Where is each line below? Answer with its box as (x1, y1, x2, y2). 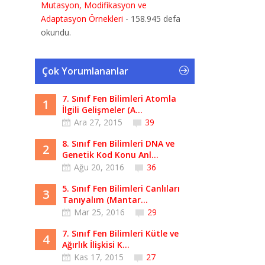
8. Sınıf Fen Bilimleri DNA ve (62, 138, 174, 149)
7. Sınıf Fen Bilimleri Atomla (62, 93, 176, 104)
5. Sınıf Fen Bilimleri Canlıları (62, 183, 180, 194)
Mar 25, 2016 (74, 206, 125, 218)
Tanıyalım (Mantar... (62, 194, 148, 205)
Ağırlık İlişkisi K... (62, 239, 130, 250)
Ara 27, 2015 (74, 117, 122, 128)
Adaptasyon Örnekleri (41, 13, 123, 24)
